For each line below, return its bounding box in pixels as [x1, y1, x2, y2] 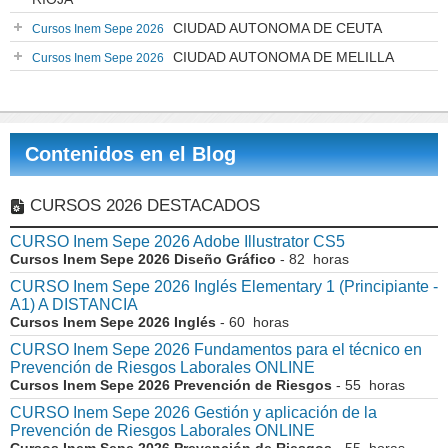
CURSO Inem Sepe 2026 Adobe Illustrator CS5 [10, 233, 345, 251]
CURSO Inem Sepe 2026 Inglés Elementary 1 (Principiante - [10, 278, 438, 296]
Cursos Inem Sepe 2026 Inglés [10, 314, 216, 331]
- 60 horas [216, 314, 289, 331]
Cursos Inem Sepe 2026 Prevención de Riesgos [10, 377, 332, 394]
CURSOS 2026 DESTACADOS [30, 196, 260, 216]
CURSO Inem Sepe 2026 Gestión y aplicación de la [10, 404, 377, 422]
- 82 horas [276, 251, 349, 268]
